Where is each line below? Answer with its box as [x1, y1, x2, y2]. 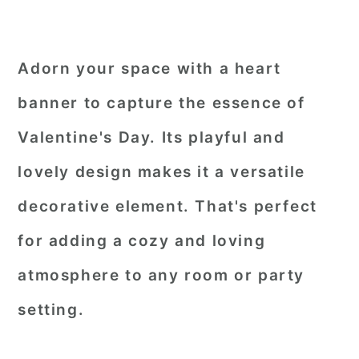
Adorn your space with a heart [18, 59, 281, 78]
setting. [18, 301, 85, 319]
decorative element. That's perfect [18, 197, 317, 216]
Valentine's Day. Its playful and [18, 128, 285, 147]
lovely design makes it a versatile [18, 163, 305, 181]
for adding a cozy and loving [18, 232, 266, 250]
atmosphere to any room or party [18, 266, 305, 284]
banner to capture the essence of [18, 94, 305, 112]
